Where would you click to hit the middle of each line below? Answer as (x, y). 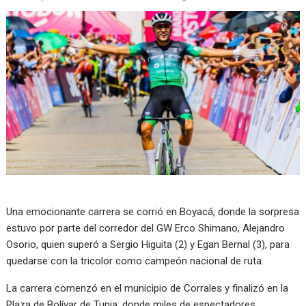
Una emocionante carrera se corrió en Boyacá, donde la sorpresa (153, 212)
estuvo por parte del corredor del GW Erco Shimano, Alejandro (146, 228)
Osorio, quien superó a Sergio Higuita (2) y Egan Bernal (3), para (148, 245)
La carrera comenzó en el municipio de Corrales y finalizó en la (148, 289)
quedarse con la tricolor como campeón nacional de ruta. (135, 261)
